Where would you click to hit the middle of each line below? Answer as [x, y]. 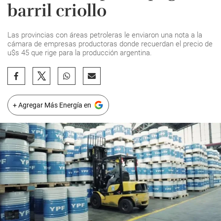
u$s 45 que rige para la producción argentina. [80, 53]
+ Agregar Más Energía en [52, 105]
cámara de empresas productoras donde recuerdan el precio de [110, 44]
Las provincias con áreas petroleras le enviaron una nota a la [105, 35]
